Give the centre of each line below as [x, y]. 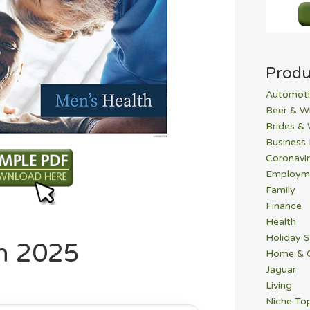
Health [281, 222]
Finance [284, 206]
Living [279, 286]
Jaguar [281, 270]
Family [281, 190]
